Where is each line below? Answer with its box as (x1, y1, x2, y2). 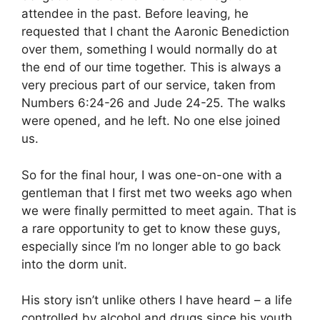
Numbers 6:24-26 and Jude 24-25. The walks (21, 96, 286, 111)
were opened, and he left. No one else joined (21, 114, 281, 129)
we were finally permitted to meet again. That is (21, 203, 296, 218)
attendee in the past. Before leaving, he (21, 6, 249, 21)
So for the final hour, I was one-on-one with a (21, 167, 282, 182)
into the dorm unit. (21, 256, 127, 271)
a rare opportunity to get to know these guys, (21, 221, 281, 236)
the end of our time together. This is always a (21, 60, 281, 75)
